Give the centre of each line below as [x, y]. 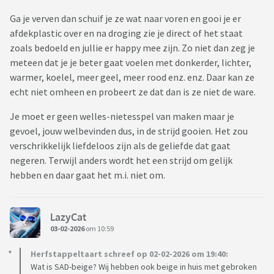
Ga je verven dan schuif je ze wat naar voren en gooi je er [125, 19]
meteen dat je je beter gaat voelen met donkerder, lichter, [131, 63]
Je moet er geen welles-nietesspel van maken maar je [122, 117]
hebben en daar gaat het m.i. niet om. [88, 175]
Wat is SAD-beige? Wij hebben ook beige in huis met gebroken [144, 267]
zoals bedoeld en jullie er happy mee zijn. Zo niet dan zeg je [132, 48]
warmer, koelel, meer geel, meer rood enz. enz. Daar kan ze [132, 77]
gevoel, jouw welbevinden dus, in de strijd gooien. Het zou [129, 131]
